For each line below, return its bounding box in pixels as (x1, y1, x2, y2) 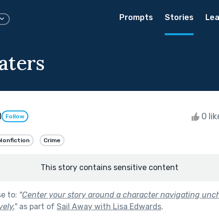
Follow (5, 113, 24, 120)
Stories (165, 13, 194, 22)
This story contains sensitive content (41, 162, 178, 172)
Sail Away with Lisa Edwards (57, 201, 161, 211)
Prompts (119, 13, 153, 22)
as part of (17, 201, 57, 211)
